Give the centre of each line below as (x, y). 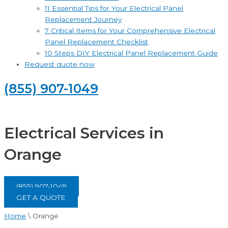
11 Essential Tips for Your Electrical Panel (114, 8)
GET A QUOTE (41, 197)
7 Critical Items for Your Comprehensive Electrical (130, 31)
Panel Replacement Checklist (96, 42)
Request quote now (60, 64)
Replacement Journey (83, 20)
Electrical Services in (84, 133)
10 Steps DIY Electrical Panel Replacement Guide (131, 53)
